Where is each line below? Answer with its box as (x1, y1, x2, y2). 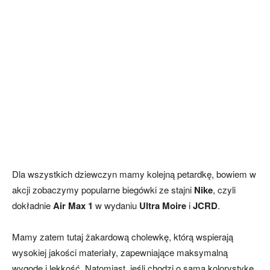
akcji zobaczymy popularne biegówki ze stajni (12, 183, 194, 196)
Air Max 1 (53, 199, 93, 213)
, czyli (213, 183, 236, 196)
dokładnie (12, 199, 53, 212)
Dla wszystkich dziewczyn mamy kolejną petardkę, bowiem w (12, 168, 256, 181)
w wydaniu (93, 199, 139, 212)
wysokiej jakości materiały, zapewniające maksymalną (12, 246, 228, 259)
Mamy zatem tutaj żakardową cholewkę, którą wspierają (12, 230, 233, 243)
